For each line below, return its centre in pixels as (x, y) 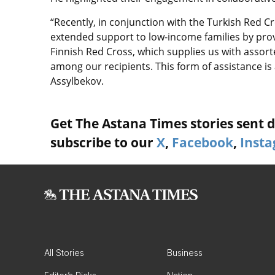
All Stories (64, 252)
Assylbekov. (77, 81)
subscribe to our (103, 142)
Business (185, 252)
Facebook (203, 142)
